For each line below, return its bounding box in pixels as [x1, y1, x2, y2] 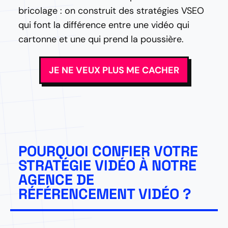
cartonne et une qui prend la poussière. [18, 33, 184, 45]
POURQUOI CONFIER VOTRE [18, 142, 198, 160]
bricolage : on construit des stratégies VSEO [18, 5, 204, 17]
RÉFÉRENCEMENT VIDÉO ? [18, 185, 195, 203]
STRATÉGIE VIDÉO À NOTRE [18, 156, 196, 175]
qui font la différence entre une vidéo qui [18, 19, 189, 31]
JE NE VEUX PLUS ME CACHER [49, 64, 179, 76]
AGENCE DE [18, 170, 94, 189]
